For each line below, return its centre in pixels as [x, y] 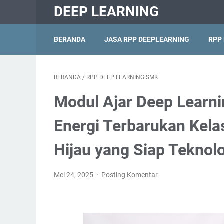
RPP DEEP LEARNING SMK [122, 77]
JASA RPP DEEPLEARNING [147, 39]
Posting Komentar [130, 175]
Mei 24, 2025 [74, 175]
